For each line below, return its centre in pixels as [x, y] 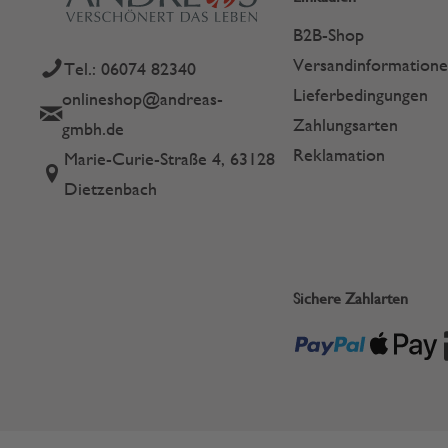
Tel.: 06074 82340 [130, 68]
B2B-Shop [328, 34]
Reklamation [338, 154]
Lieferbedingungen [360, 94]
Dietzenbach [110, 188]
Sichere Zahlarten [350, 298]
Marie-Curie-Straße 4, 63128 [169, 158]
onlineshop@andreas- [142, 98]
